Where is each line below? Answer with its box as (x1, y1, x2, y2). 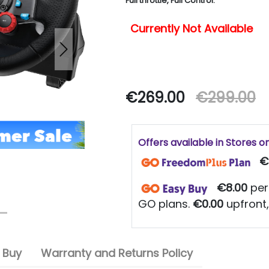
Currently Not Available (130, 21, 253, 36)
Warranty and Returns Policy (41, 246, 193, 261)
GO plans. (138, 196, 193, 212)
